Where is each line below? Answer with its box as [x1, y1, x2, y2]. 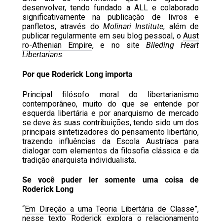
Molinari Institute [103, 22, 164, 32]
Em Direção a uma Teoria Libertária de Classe [24, 204, 195, 214]
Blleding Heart [146, 40, 199, 50]
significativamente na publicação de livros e [22, 12, 199, 22]
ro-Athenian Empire [22, 40, 93, 50]
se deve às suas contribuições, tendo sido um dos [22, 117, 199, 127]
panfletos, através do [22, 22, 103, 32]
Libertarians [22, 50, 62, 60]
